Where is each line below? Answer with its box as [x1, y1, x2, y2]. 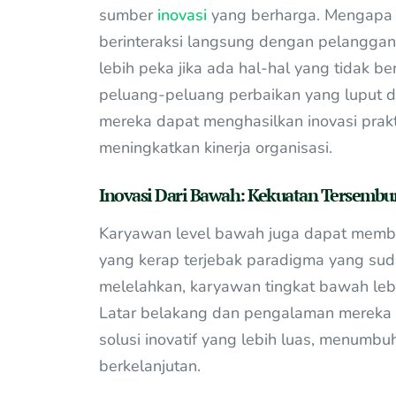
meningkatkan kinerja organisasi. [99, 136, 332, 158]
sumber [99, 4, 157, 26]
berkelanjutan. [99, 354, 201, 377]
